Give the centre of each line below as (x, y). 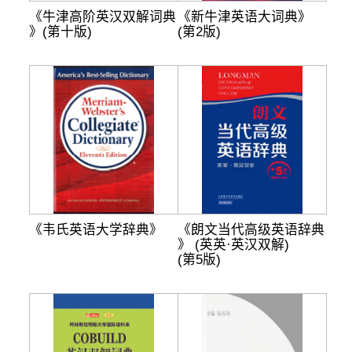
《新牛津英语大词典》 (244, 17)
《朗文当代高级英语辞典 (251, 230)
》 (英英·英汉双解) (233, 245)
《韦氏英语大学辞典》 (96, 230)
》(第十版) (60, 32)
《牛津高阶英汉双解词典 (103, 17)
